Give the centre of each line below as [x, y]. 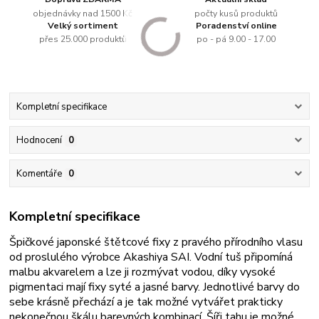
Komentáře [39, 174]
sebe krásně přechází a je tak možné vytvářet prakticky [146, 302]
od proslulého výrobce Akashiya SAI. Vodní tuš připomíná [151, 257]
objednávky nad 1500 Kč [83, 13]
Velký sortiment [83, 25]
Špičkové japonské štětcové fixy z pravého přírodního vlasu [156, 242]
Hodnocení [39, 140]
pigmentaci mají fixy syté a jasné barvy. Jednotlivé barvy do [155, 287]
